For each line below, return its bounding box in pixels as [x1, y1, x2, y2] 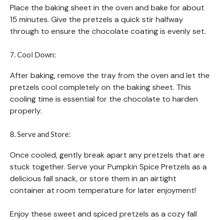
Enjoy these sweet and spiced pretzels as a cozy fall [10, 208, 197, 219]
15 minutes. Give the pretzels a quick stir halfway [10, 14, 183, 25]
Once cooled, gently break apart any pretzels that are [10, 149, 205, 160]
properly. [10, 105, 42, 116]
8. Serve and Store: [10, 129, 71, 138]
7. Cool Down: [10, 50, 56, 59]
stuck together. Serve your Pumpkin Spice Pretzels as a [10, 161, 207, 172]
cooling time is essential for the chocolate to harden [10, 93, 198, 104]
